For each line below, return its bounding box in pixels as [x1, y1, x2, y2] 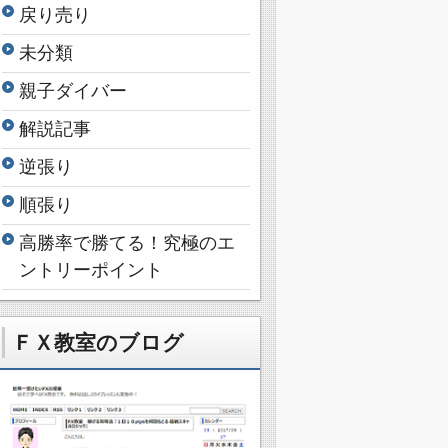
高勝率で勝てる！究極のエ [19, 233, 235, 254]
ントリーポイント [19, 260, 163, 281]
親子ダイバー [19, 81, 127, 102]
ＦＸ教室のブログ [12, 331, 184, 355]
